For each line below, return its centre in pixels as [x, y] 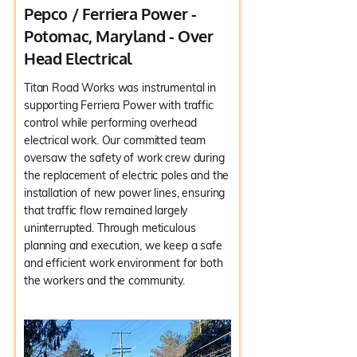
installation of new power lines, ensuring [125, 193]
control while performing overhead [110, 123]
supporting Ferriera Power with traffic [119, 105]
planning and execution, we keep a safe [123, 245]
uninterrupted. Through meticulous [110, 228]
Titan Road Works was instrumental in [120, 88]
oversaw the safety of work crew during [124, 158]
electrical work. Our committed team [115, 140]
